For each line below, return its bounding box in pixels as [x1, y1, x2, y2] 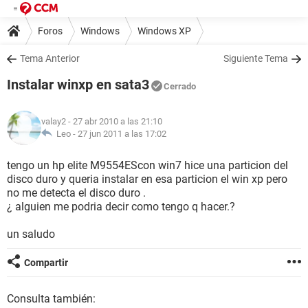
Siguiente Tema [223, 53, 288, 64]
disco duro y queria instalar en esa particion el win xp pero [7, 173, 287, 186]
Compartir [24, 257, 68, 268]
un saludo [7, 228, 55, 241]
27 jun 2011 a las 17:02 [78, 129, 166, 139]
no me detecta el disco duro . [7, 186, 146, 199]
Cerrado [164, 81, 196, 91]
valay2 [41, 116, 66, 126]
